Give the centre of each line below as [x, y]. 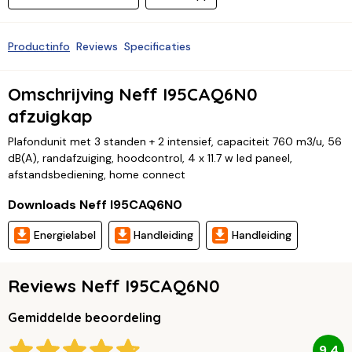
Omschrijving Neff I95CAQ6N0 [133, 95]
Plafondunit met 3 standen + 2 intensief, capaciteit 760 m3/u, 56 [175, 142]
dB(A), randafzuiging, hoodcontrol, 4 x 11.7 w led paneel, [150, 158]
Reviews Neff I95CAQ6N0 [114, 286]
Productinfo [39, 46]
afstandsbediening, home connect [97, 175]
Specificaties [158, 46]
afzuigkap [50, 117]
